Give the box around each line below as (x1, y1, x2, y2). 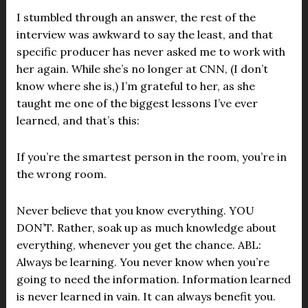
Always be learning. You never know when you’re (16, 255, 269, 269)
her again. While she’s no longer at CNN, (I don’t (16, 62, 268, 76)
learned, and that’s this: (16, 113, 140, 127)
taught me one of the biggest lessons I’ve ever (16, 96, 258, 110)
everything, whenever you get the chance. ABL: (16, 238, 261, 252)
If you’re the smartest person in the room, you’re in (16, 150, 287, 164)
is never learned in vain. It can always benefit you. (16, 289, 276, 303)
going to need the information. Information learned (16, 272, 291, 286)
